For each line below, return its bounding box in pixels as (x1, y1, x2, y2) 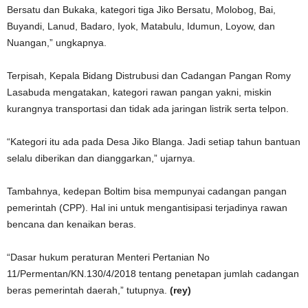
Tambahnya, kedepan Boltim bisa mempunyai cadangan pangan (7, 186, 287, 197)
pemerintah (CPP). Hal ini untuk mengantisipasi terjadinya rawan (7, 202, 287, 213)
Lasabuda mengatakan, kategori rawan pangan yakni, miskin (7, 87, 272, 98)
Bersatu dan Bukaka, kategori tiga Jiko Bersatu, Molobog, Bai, (7, 4, 276, 15)
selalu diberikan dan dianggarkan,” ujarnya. (7, 153, 195, 164)
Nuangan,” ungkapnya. (7, 37, 107, 48)
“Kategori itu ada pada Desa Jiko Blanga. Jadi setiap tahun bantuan (7, 136, 300, 147)
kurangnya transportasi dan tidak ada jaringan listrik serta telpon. (7, 103, 289, 114)
